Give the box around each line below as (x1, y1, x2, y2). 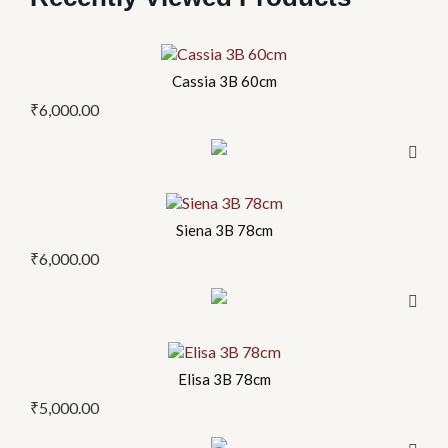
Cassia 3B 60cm (171, 72, 277, 91)
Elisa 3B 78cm (177, 370, 271, 389)
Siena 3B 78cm (175, 221, 273, 240)
